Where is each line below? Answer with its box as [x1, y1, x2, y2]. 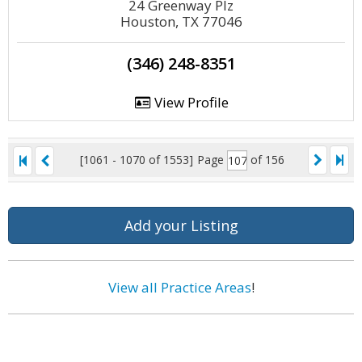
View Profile [150, 93, 229, 112]
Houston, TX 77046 [120, 12, 242, 31]
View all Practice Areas [107, 278, 251, 297]
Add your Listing [124, 216, 238, 235]
